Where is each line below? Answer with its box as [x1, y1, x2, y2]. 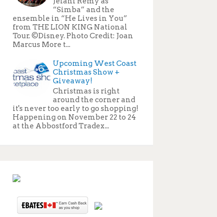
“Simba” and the [53, 5, 114, 14]
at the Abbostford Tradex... [13, 121, 109, 130]
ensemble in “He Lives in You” [13, 14, 127, 23]
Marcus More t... [13, 40, 70, 49]
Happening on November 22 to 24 [13, 112, 136, 122]
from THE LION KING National [13, 22, 127, 31]
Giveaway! [53, 76, 93, 85]
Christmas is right [53, 86, 120, 95]
